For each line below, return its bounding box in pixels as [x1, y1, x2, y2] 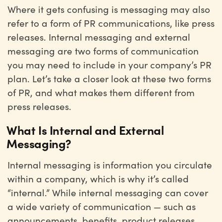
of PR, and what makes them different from [7, 86, 195, 99]
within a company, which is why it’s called [7, 172, 189, 185]
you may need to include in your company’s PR [7, 58, 212, 71]
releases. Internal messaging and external [7, 30, 190, 43]
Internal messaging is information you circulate [7, 158, 212, 171]
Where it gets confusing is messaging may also [7, 2, 210, 15]
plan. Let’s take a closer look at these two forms [7, 72, 211, 85]
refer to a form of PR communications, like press [7, 16, 215, 29]
